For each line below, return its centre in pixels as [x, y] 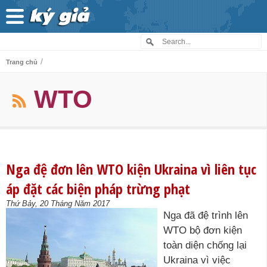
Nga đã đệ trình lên [206, 215]
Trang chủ [22, 62]
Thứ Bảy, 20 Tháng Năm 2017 [58, 204]
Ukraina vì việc [197, 260]
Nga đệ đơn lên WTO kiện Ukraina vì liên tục [131, 169]
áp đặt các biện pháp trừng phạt [98, 189]
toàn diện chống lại [205, 245]
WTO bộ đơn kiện [203, 230]
